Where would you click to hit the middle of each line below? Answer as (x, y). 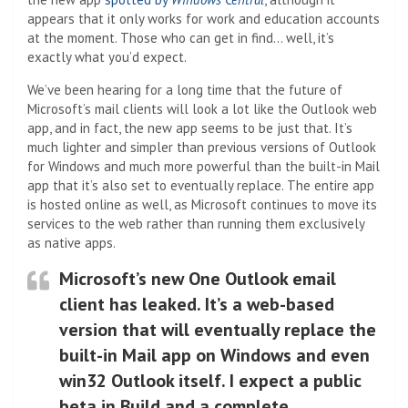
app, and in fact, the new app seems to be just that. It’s (190, 127)
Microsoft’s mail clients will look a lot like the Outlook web (202, 108)
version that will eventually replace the (218, 329)
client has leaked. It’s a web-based (197, 304)
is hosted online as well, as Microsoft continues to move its (202, 204)
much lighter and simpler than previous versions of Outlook (202, 147)
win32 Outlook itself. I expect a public (210, 380)
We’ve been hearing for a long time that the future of (185, 89)
